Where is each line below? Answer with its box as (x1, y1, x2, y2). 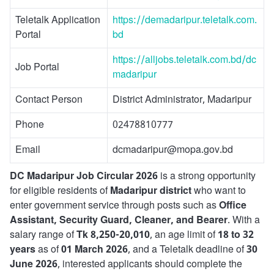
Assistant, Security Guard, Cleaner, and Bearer (10, 213, 228, 228)
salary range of (10, 228, 76, 242)
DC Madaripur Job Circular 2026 (10, 169, 158, 183)
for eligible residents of (10, 184, 110, 198)
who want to (191, 184, 246, 198)
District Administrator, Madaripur (113, 93, 251, 107)
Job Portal (15, 61, 59, 75)
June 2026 (10, 257, 57, 272)
